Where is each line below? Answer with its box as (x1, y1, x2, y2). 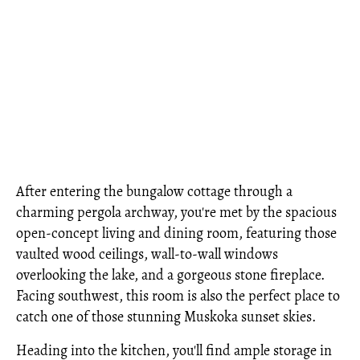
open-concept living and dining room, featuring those (16, 223, 337, 243)
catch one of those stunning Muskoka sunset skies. (16, 307, 316, 326)
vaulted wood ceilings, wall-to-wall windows (16, 244, 278, 264)
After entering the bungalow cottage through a (16, 182, 292, 201)
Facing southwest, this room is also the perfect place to (16, 286, 340, 305)
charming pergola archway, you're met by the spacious (16, 202, 337, 222)
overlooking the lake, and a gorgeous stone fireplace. (16, 265, 325, 284)
